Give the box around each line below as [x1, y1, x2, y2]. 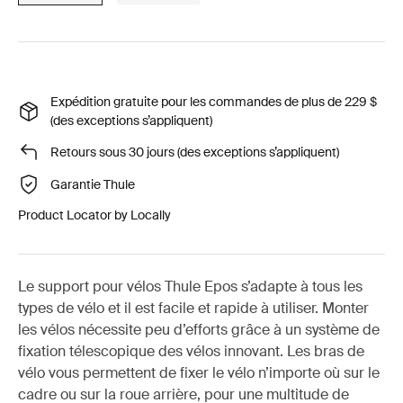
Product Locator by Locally [18, 207, 171, 223]
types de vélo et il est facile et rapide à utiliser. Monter [18, 299, 369, 318]
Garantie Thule [50, 175, 135, 193]
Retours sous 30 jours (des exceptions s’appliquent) [50, 143, 339, 160]
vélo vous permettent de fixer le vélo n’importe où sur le [18, 363, 380, 382]
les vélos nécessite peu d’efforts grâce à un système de [18, 320, 380, 339]
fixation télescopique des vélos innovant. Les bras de [18, 342, 364, 361]
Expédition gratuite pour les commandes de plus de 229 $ [50, 94, 377, 110]
